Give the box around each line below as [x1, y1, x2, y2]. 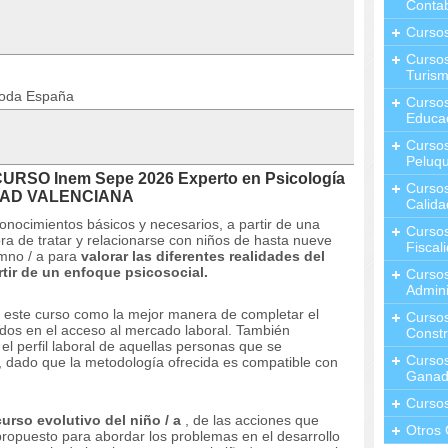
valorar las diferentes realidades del [81, 248, 325, 264]
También [236, 322, 290, 338]
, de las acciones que [181, 412, 319, 428]
